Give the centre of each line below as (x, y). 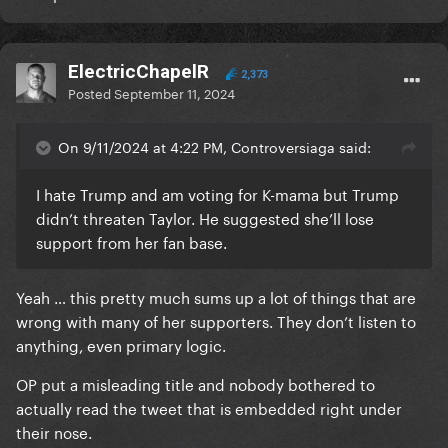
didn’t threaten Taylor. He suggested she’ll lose (205, 217)
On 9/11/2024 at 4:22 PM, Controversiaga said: (214, 146)
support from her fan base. (133, 241)
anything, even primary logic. (121, 344)
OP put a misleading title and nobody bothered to (195, 383)
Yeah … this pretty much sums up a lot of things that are (216, 296)
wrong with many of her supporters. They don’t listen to (216, 320)
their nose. (54, 431)
